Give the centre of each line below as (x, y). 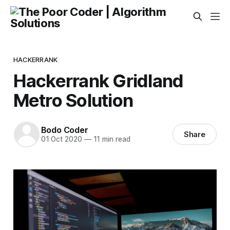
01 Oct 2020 (61, 139)
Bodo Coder (64, 130)
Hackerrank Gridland (98, 80)
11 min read (111, 139)
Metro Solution (73, 100)
